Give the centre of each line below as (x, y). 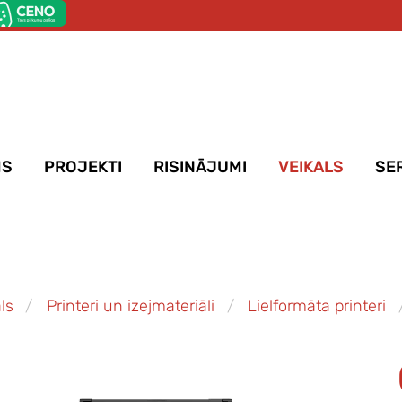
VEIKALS (311, 166)
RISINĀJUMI (200, 166)
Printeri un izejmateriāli (130, 306)
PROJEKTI (83, 166)
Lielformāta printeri (317, 306)
